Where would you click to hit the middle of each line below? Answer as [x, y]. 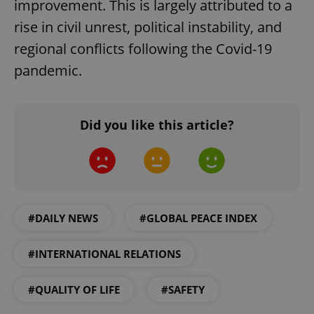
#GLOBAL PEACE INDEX [198, 218]
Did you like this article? [157, 124]
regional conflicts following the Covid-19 [143, 48]
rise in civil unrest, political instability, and [148, 27]
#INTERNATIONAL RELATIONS [104, 253]
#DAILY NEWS [63, 218]
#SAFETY [183, 289]
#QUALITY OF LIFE [74, 289]
